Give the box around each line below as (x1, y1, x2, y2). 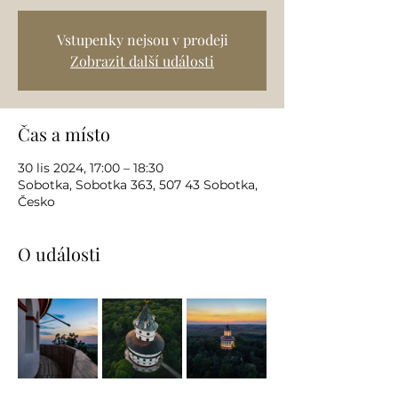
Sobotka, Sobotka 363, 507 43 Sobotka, (18, 177, 258, 193)
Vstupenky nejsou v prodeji (56, 30, 228, 49)
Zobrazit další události (70, 52, 214, 70)
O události (18, 242, 100, 266)
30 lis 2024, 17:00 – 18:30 (18, 160, 163, 176)
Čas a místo (18, 122, 110, 146)
